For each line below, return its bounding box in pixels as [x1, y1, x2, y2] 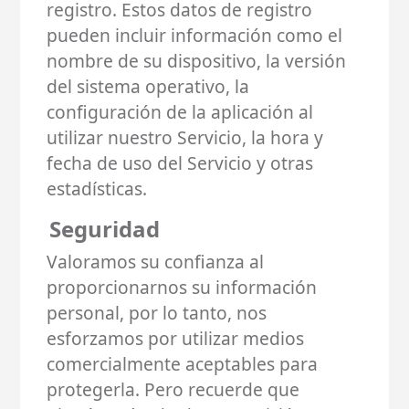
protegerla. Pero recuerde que [47, 376, 300, 402]
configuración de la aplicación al [47, 99, 314, 124]
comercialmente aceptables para [47, 351, 319, 376]
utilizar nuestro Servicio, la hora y [47, 124, 324, 150]
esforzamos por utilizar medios [47, 325, 305, 351]
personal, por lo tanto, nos [47, 299, 267, 325]
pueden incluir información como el [47, 22, 343, 47]
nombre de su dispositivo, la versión [47, 47, 347, 73]
